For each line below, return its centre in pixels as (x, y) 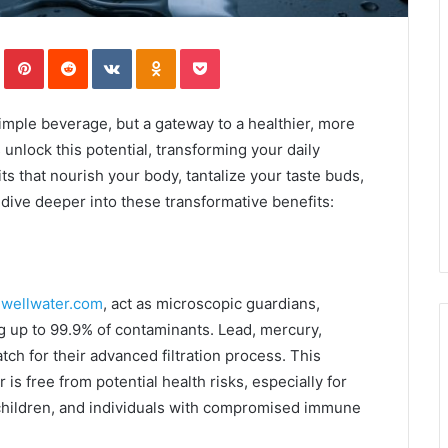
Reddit (107, 48)
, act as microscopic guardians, (211, 303)
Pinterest (71, 48)
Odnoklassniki (218, 48)
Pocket (240, 48)
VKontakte (163, 48)
